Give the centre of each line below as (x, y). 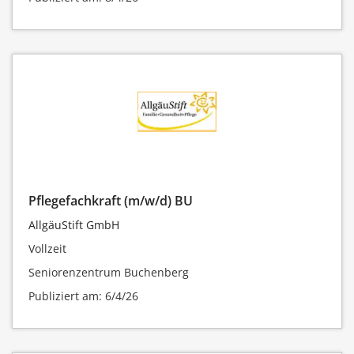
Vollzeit (47, 249)
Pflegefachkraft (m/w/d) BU (111, 201)
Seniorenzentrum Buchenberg (109, 272)
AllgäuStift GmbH (74, 225)
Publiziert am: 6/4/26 (83, 296)
